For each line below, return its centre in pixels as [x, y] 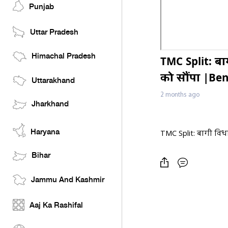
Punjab [41, 7]
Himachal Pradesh [64, 56]
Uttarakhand [53, 81]
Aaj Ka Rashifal [56, 206]
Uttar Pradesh [54, 33]
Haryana [45, 132]
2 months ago [180, 95]
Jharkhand [50, 104]
